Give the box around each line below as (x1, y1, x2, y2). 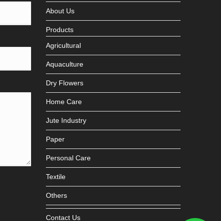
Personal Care (46, 153, 91, 162)
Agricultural (46, 41, 81, 49)
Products (46, 25, 74, 34)
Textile (46, 172, 66, 181)
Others (46, 191, 68, 199)
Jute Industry (46, 116, 87, 124)
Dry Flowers (46, 78, 84, 87)
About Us (46, 6, 75, 15)
